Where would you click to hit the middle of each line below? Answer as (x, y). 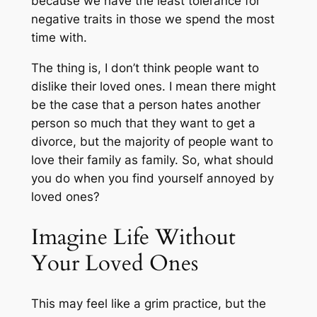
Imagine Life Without (133, 237)
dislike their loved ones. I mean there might (153, 86)
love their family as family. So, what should (152, 160)
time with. (59, 38)
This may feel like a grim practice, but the (148, 304)
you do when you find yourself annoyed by (152, 178)
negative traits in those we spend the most (152, 19)
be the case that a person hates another (145, 104)
